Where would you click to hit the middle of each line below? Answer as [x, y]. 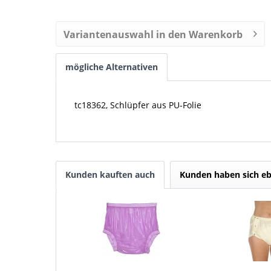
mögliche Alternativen [112, 67]
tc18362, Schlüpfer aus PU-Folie [138, 105]
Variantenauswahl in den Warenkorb [153, 35]
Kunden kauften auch [110, 175]
